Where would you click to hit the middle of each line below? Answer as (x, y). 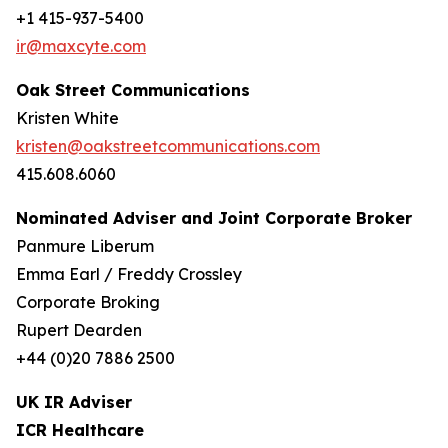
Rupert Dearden (79, 330)
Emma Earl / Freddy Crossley (129, 274)
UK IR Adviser (74, 402)
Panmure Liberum (85, 246)
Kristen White (67, 118)
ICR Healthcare (80, 430)
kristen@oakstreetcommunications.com (168, 146)
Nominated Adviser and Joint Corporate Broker (214, 218)
